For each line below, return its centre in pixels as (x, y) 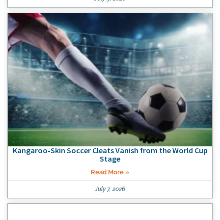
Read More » (110, 172)
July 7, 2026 (110, 189)
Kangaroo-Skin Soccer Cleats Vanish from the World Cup (110, 150)
